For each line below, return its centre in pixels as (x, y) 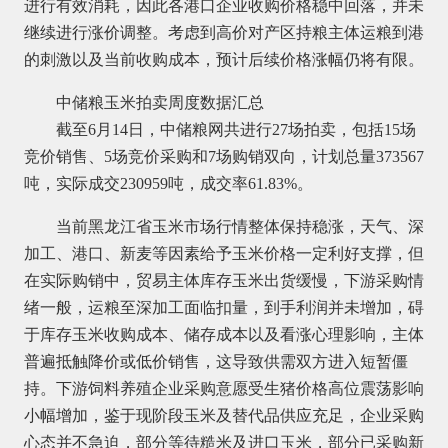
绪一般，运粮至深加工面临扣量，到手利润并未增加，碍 (223, 307)
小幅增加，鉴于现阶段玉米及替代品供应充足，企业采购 (223, 415)
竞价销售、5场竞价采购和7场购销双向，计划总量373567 (223, 156)
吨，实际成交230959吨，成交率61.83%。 (168, 183)
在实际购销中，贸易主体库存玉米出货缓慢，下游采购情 (223, 280)
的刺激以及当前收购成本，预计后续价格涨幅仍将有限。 (223, 59)
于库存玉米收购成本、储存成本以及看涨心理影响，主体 (223, 334)
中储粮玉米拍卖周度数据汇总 (159, 102)
